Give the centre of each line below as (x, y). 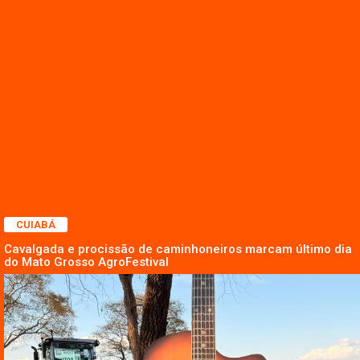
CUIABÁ (36, 224)
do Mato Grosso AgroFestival (86, 262)
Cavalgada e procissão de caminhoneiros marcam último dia (178, 249)
